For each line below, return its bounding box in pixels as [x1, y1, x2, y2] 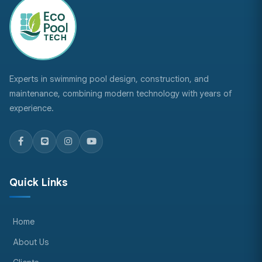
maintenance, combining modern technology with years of [9, 88, 232, 99]
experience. [9, 102, 54, 113]
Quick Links [9, 175, 68, 189]
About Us [13, 236, 49, 247]
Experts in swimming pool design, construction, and [9, 73, 209, 84]
